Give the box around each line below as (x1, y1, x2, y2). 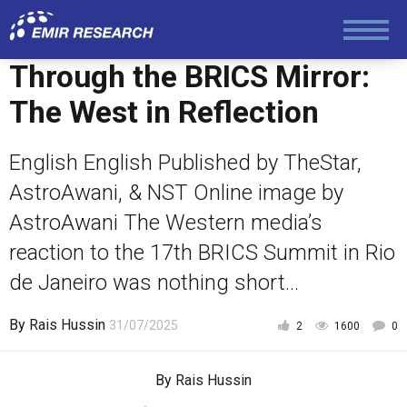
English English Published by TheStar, (9, 150, 362, 175)
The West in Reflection (9, 94, 319, 130)
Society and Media (18, 18, 115, 33)
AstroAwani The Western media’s (9, 210, 323, 235)
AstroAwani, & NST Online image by (9, 180, 343, 205)
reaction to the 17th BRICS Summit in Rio (9, 240, 395, 265)
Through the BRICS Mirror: (9, 59, 370, 94)
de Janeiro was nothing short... (9, 270, 299, 295)
